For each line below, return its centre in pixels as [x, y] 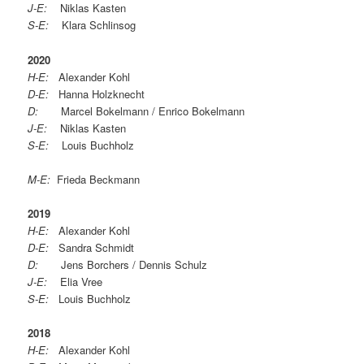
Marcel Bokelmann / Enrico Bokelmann [147, 110]
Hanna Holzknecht [102, 93]
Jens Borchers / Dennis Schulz [123, 264]
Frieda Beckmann [95, 179]
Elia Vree [75, 281]
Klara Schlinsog [94, 25]
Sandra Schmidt [92, 247]
